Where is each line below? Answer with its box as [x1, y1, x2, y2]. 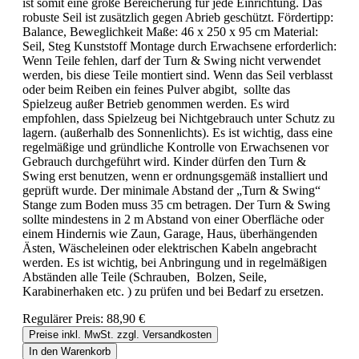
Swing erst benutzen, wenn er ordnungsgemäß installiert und [22, 168, 328, 183]
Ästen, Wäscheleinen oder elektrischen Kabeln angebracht [22, 240, 317, 255]
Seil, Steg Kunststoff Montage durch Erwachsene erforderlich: [22, 38, 337, 53]
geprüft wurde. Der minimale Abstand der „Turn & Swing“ [22, 183, 321, 197]
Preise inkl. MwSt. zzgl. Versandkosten [29, 328, 212, 341]
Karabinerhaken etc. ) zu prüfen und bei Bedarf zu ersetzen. [22, 284, 330, 298]
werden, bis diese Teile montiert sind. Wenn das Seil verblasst [22, 67, 333, 82]
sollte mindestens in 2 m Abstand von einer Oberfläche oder [22, 212, 324, 226]
